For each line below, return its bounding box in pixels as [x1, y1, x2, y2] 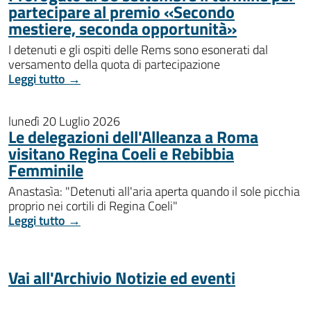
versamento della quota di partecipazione [8, 55, 220, 74]
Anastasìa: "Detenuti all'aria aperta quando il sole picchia [8, 182, 300, 201]
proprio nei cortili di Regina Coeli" [8, 196, 178, 215]
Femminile [8, 158, 83, 183]
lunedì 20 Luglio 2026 [8, 112, 120, 131]
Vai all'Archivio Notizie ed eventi [8, 265, 235, 290]
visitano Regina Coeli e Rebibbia [8, 141, 234, 166]
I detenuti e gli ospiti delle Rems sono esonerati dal [8, 40, 268, 59]
